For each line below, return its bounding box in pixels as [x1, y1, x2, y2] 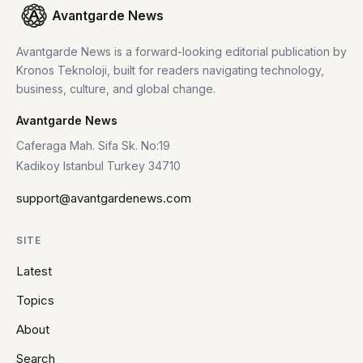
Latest [16, 263, 52, 279]
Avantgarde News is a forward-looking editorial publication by [16, 44, 347, 58]
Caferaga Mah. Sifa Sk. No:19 [16, 138, 170, 152]
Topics [16, 292, 54, 308]
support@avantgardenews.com [16, 190, 191, 206]
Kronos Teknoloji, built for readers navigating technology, [16, 62, 324, 77]
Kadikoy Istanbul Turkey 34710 [16, 158, 181, 173]
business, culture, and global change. [16, 81, 216, 96]
